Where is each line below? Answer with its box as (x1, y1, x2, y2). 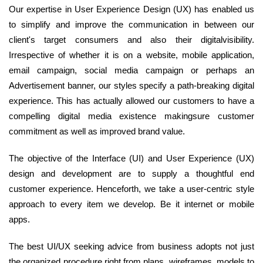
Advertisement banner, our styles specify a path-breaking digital (9, 80, 254, 91)
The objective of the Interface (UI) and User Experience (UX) (9, 153, 254, 164)
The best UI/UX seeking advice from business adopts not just (9, 241, 254, 252)
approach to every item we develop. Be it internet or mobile (9, 199, 254, 210)
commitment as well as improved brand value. (9, 126, 185, 137)
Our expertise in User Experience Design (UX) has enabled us (9, 4, 254, 15)
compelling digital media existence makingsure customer (9, 111, 254, 122)
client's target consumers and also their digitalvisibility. (9, 35, 254, 45)
